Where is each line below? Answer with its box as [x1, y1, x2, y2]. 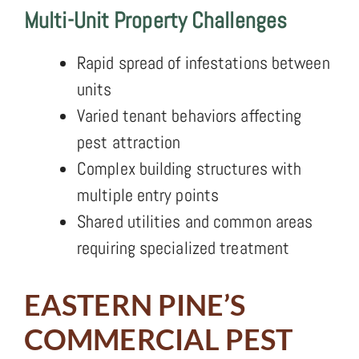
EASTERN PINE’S [24, 286, 246, 322]
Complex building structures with [77, 156, 302, 179]
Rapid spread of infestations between [77, 50, 330, 74]
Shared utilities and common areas [77, 209, 313, 232]
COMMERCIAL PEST [24, 321, 293, 357]
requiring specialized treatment [77, 236, 290, 259]
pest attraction [77, 130, 181, 153]
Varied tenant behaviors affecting [77, 103, 302, 127]
